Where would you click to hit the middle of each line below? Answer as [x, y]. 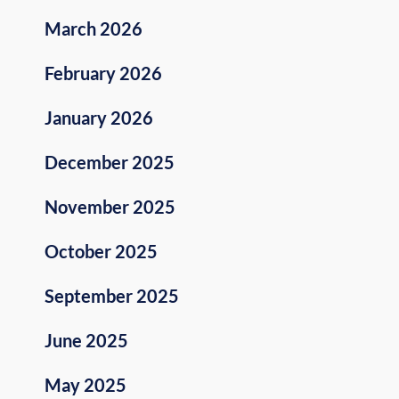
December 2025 [110, 163]
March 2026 [94, 29]
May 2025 [85, 385]
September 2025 [112, 296]
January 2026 [99, 118]
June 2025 [86, 341]
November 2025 [110, 207]
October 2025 [101, 252]
